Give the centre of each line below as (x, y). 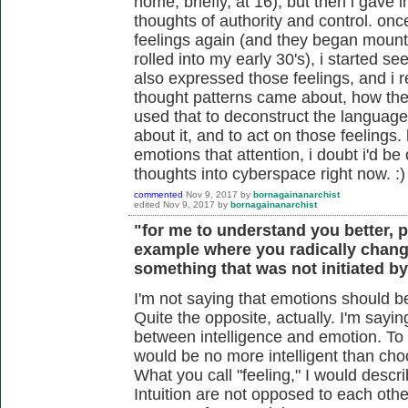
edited (147, 204)
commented (158, 194)
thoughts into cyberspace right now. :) (270, 173)
